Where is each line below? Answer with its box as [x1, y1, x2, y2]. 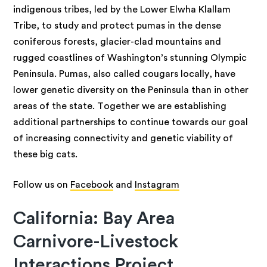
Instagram [135, 180, 180, 190]
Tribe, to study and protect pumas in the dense [13, 21, 222, 31]
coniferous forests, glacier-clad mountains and [13, 37, 222, 47]
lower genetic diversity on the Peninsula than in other [13, 85, 249, 95]
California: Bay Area [13, 210, 175, 228]
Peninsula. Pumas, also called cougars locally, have [13, 69, 236, 79]
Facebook [70, 180, 114, 190]
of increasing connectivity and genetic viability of [13, 133, 234, 144]
